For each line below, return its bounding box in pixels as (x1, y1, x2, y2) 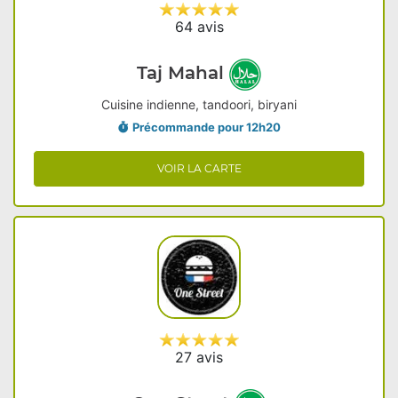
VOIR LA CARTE (156, 162, 242, 175)
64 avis (174, 18, 224, 36)
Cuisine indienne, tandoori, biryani (101, 97, 297, 112)
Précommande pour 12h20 (131, 120, 281, 134)
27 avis (175, 348, 223, 366)
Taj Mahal (137, 62, 229, 84)
